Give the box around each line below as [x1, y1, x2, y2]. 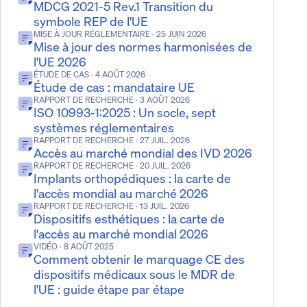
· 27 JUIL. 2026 [134, 134, 190, 145]
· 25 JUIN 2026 [150, 28, 206, 39]
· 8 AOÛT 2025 [58, 241, 114, 251]
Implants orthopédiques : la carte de [34, 169, 231, 186]
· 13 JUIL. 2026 [134, 200, 189, 211]
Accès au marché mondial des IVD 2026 [34, 144, 252, 161]
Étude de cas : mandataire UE [34, 78, 195, 95]
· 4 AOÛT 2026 [89, 69, 145, 79]
